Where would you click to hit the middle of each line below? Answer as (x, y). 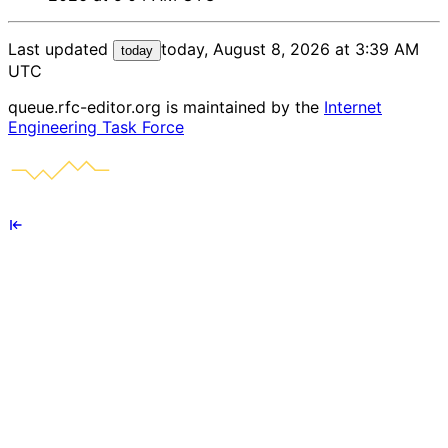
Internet (353, 107)
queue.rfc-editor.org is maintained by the (166, 107)
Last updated (60, 49)
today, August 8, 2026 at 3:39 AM (290, 49)
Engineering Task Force (96, 127)
